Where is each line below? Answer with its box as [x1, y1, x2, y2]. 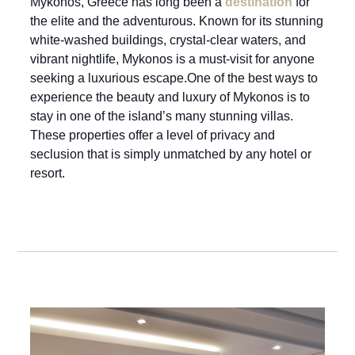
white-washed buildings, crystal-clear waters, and [30, 33, 306, 48]
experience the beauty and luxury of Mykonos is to [30, 90, 310, 105]
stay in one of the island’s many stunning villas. [30, 109, 293, 124]
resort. [30, 166, 65, 181]
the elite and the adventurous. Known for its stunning [30, 14, 323, 29]
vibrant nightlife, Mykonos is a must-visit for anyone [30, 52, 315, 67]
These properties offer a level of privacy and [30, 128, 275, 143]
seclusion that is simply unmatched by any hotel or [30, 147, 311, 162]
